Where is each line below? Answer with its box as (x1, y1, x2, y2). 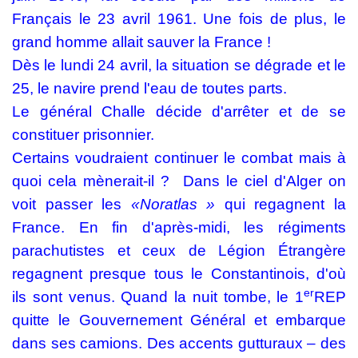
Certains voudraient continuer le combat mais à (12, 149, 346, 166)
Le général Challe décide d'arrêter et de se (12, 103, 346, 120)
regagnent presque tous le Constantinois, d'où (12, 265, 346, 282)
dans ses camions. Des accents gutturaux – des (12, 335, 346, 352)
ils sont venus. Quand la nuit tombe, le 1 (12, 288, 304, 305)
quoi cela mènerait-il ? (12, 173, 170, 189)
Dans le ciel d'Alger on (182, 173, 347, 189)
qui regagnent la (224, 196, 347, 213)
